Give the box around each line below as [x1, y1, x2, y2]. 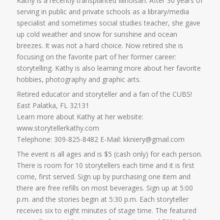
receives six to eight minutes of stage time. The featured [17, 206, 197, 216]
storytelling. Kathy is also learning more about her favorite [17, 63, 201, 73]
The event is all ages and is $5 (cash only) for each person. [17, 149, 203, 159]
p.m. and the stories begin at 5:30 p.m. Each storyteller [17, 194, 189, 204]
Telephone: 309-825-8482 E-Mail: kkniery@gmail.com [17, 135, 185, 144]
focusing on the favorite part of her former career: [17, 52, 177, 62]
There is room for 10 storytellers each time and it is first [17, 161, 195, 170]
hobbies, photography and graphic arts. [17, 75, 141, 84]
